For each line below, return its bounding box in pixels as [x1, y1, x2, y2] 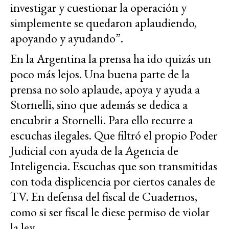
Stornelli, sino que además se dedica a [10, 96, 188, 112]
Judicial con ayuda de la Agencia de [10, 142, 178, 158]
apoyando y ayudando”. [10, 30, 123, 46]
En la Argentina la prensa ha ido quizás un [10, 50, 211, 66]
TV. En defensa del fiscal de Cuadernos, [10, 188, 197, 204]
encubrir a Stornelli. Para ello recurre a [10, 111, 193, 128]
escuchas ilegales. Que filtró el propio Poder [10, 127, 217, 143]
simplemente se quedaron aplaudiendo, [10, 14, 197, 31]
